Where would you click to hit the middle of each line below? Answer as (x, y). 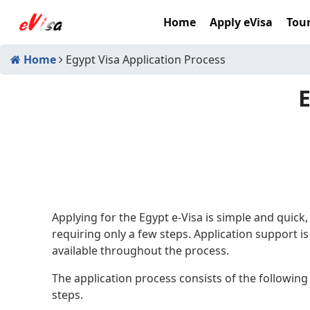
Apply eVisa (241, 22)
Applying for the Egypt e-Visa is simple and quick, (180, 217)
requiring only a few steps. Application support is (180, 234)
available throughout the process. (140, 250)
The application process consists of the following (180, 278)
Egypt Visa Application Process (144, 60)
